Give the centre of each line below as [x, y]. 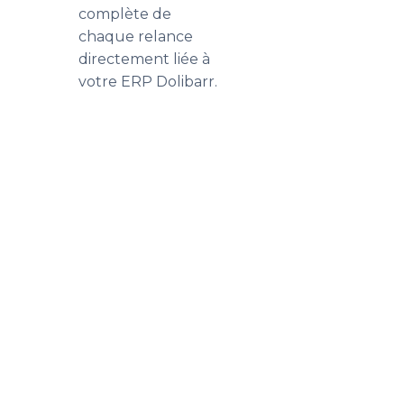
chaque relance [136, 37]
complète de [125, 14]
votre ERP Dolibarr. [148, 82]
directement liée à [144, 59]
